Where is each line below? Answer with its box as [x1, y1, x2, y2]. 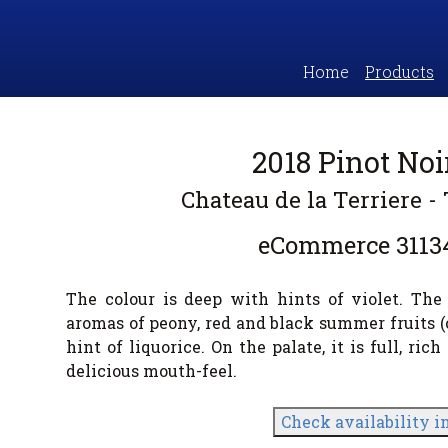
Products [365, 61, 434, 82]
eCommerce [257, 229, 390, 261]
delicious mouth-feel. [66, 360, 237, 381]
